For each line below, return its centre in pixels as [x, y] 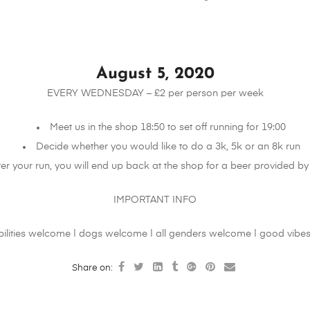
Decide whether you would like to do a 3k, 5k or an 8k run [168, 146]
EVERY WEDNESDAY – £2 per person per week [155, 93]
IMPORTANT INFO [155, 200]
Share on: [93, 268]
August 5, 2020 [155, 74]
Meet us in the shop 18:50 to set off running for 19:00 [168, 127]
